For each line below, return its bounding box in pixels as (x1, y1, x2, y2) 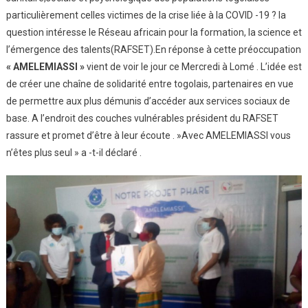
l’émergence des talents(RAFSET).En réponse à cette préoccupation (5, 44, 301, 56)
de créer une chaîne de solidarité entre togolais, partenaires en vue (5, 78, 294, 90)
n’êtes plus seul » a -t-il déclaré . (5, 147, 142, 159)
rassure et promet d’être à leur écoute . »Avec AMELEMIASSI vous (5, 130, 291, 142)
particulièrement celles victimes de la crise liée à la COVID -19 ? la (5, 10, 286, 21)
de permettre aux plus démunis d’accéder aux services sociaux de (5, 96, 290, 107)
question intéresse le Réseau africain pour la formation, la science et (5, 27, 302, 38)
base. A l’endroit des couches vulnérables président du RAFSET (5, 113, 278, 124)
